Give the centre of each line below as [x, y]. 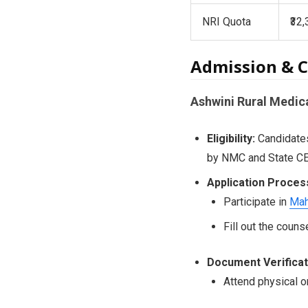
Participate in [256, 201]
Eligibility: [231, 138]
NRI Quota [226, 21]
